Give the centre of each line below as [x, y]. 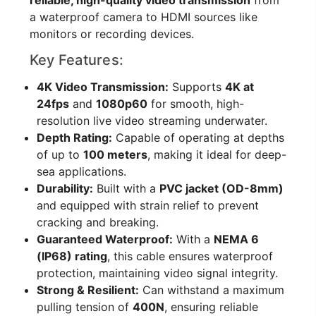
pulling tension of [84, 306]
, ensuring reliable [211, 306]
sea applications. [81, 171]
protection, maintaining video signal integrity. [157, 273]
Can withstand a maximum [211, 290]
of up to [60, 154]
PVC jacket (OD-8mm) [221, 188]
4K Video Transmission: [102, 86]
